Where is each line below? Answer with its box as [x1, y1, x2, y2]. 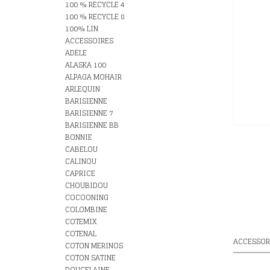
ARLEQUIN [65, 83, 100, 95]
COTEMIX [65, 215, 97, 228]
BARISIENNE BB [65, 119, 119, 131]
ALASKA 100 [65, 58, 106, 71]
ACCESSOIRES [65, 34, 113, 47]
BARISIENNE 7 [65, 107, 113, 119]
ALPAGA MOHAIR [65, 71, 122, 83]
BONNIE [65, 131, 92, 143]
